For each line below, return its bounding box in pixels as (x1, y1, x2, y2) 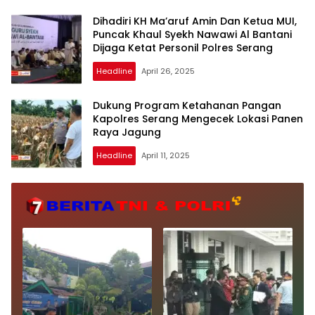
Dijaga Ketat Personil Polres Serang (93, 40, 273, 55)
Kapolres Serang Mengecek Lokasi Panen (93, 111, 303, 126)
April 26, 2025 (141, 65, 195, 77)
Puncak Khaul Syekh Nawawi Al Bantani (93, 27, 292, 41)
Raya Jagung (93, 124, 161, 139)
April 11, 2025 (141, 149, 190, 161)
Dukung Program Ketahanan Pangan (93, 98, 281, 112)
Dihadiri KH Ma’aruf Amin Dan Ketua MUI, (93, 13, 297, 28)
